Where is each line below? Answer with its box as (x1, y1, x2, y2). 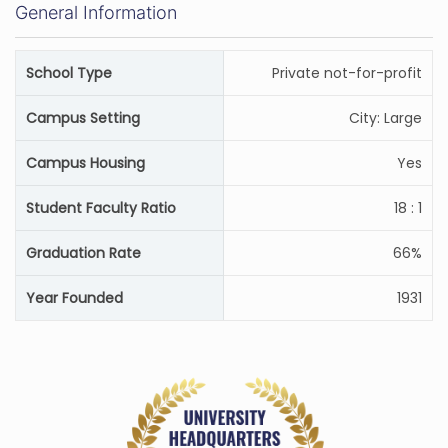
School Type (26, 63, 112, 83)
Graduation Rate (26, 243, 141, 263)
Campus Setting (26, 108, 140, 128)
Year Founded (26, 288, 123, 308)
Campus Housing (26, 153, 145, 173)
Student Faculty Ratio (26, 198, 176, 218)
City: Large (349, 108, 422, 128)
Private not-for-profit (272, 63, 422, 83)
